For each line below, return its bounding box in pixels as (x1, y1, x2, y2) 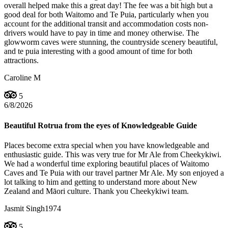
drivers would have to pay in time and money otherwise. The (4, 28, 199, 38)
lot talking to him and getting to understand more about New (4, 177, 197, 186)
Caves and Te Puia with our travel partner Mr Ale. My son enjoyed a (4, 168, 224, 177)
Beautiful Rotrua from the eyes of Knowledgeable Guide (4, 121, 197, 130)
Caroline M (4, 73, 41, 82)
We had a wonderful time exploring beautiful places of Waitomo (4, 159, 209, 168)
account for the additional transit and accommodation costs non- (4, 19, 208, 28)
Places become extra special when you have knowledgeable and (4, 140, 209, 150)
